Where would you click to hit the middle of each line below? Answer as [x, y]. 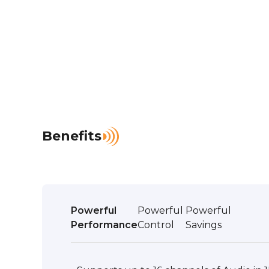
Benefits [72, 136]
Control [156, 225]
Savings [205, 225]
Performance [104, 225]
